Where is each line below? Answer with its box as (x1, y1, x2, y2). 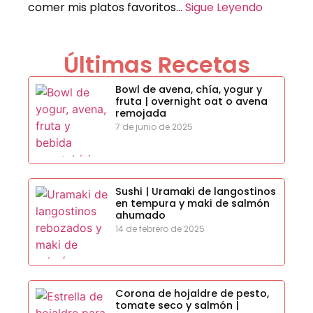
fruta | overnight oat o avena (115, 94, 268, 109)
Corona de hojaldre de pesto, (115, 286, 269, 301)
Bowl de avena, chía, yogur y (115, 82, 262, 97)
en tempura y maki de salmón (115, 196, 270, 211)
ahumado (115, 208, 166, 223)
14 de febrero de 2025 (115, 223, 205, 235)
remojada (115, 106, 166, 121)
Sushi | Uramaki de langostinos (115, 184, 276, 199)
